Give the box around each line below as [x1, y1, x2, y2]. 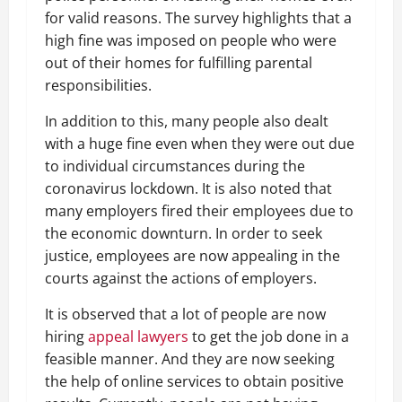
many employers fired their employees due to [45, 201, 354, 221]
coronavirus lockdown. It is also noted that [45, 179, 332, 198]
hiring [45, 327, 88, 346]
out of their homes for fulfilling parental [45, 53, 312, 73]
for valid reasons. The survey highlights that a [45, 8, 352, 28]
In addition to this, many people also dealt [45, 111, 328, 131]
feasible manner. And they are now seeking [45, 349, 335, 369]
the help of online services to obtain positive [45, 371, 344, 391]
